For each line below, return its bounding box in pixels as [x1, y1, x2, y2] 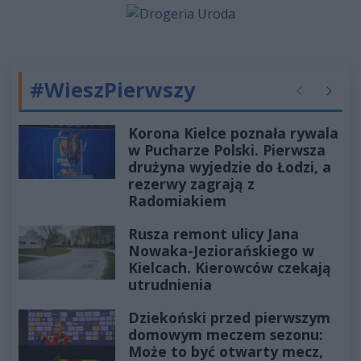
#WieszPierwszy [30, 75, 196, 104]
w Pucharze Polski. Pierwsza [128, 139, 326, 160]
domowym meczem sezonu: [128, 324, 323, 344]
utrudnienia [128, 274, 212, 294]
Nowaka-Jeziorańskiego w [128, 240, 314, 260]
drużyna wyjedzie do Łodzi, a [128, 156, 331, 176]
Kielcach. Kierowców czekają [128, 257, 331, 277]
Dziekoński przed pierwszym [128, 307, 330, 327]
